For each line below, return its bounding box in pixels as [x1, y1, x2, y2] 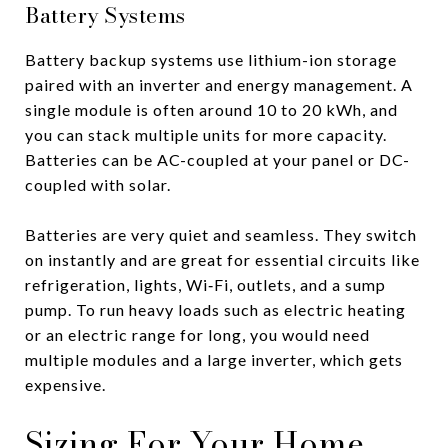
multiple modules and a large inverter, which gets [25, 349, 403, 369]
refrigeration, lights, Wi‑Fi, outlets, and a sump [25, 274, 386, 294]
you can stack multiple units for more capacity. [25, 124, 387, 144]
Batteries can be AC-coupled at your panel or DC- [25, 149, 410, 169]
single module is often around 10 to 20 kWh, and [25, 99, 398, 119]
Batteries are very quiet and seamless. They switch [25, 224, 417, 244]
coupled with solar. [25, 174, 171, 194]
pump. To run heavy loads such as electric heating [25, 299, 406, 319]
